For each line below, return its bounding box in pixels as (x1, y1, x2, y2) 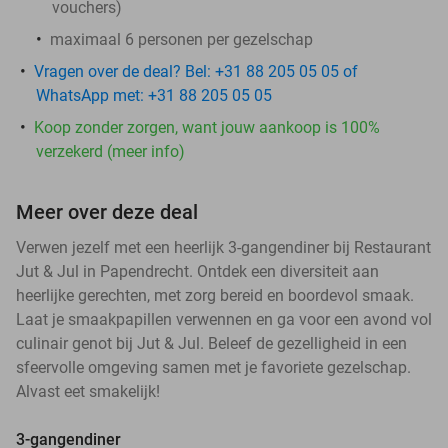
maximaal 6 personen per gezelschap (50, 29, 313, 49)
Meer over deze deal (16, 199, 198, 224)
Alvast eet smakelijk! (16, 381, 160, 401)
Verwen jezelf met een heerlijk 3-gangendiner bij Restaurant (16, 237, 431, 257)
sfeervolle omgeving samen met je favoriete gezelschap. (16, 357, 411, 377)
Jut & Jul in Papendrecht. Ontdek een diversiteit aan (16, 261, 379, 281)
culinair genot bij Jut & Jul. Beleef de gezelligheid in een (16, 333, 407, 353)
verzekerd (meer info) (36, 141, 185, 161)
